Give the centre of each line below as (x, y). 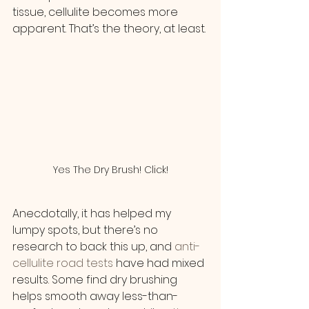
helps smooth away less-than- (95, 296)
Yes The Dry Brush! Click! (110, 169)
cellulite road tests (63, 263)
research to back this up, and (92, 246)
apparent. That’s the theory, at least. (109, 29)
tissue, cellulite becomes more (97, 12)
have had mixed (160, 263)
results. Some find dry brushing (96, 279)
